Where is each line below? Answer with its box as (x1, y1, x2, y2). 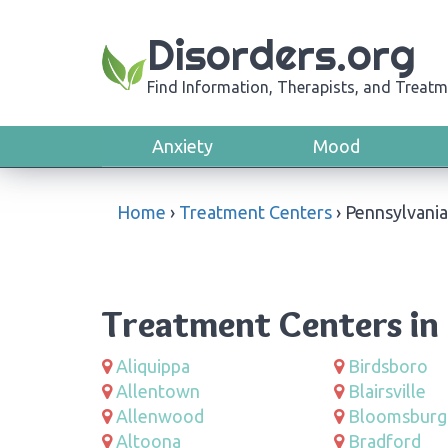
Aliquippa (116, 355, 190, 376)
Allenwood (116, 405, 204, 426)
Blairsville (347, 380, 426, 401)
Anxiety (152, 136, 213, 156)
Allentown (116, 380, 200, 401)
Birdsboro (347, 355, 428, 376)
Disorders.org (147, 29, 416, 81)
